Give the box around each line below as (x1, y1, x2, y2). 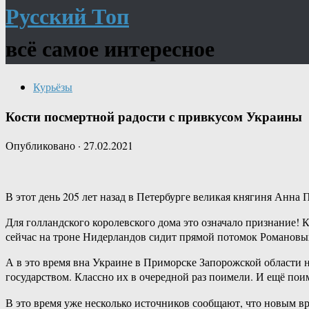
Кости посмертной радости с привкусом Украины (6, 106, 302, 126)
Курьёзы (33, 79, 72, 94)
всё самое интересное (6, 32, 215, 65)
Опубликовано (6, 138, 78, 153)
